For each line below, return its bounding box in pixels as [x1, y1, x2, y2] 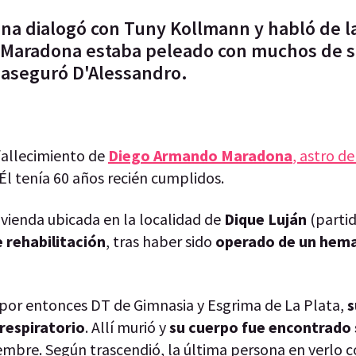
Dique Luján [224, 208, 307, 229]
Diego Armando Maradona [108, 145, 292, 165]
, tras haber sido [106, 230, 215, 251]
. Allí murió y [85, 316, 169, 337]
